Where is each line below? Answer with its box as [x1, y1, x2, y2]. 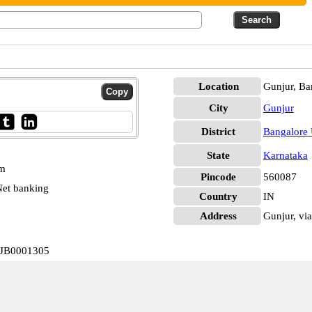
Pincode [201, 171, 237, 182]
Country [199, 191, 238, 202]
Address [200, 210, 237, 221]
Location [198, 81, 239, 92]
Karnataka [263, 150, 308, 161]
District [201, 126, 236, 137]
